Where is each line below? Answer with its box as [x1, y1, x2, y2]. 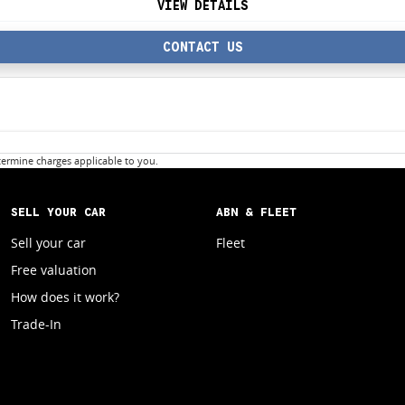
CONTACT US [162, 39, 243, 56]
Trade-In [10, 316, 61, 334]
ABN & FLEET [215, 204, 297, 221]
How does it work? [10, 288, 119, 306]
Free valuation [10, 261, 97, 279]
